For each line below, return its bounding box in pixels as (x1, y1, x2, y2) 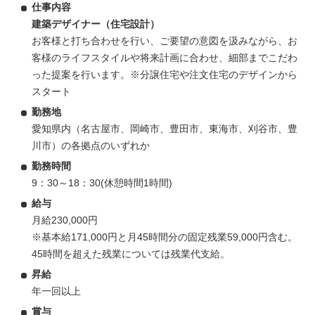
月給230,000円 (32, 214, 98, 226)
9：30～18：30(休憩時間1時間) (32, 177, 172, 189)
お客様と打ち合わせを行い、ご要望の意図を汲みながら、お (32, 35, 297, 47)
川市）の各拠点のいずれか (32, 140, 150, 152)
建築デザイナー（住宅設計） (32, 18, 160, 30)
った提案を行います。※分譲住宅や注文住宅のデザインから (32, 69, 297, 81)
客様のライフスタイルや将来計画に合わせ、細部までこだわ (32, 52, 297, 64)
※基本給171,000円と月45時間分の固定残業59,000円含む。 (32, 231, 297, 243)
